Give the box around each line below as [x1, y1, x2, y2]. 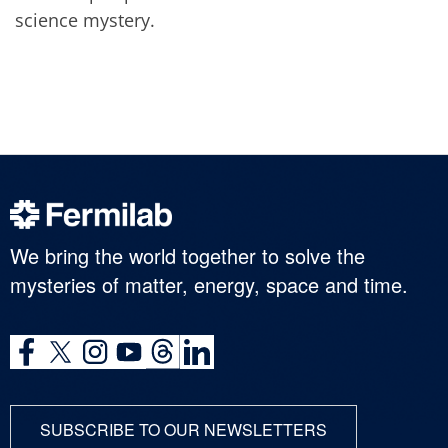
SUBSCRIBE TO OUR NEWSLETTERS [40, 418, 327, 442]
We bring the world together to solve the [10, 241, 365, 271]
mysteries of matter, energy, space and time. [10, 270, 408, 300]
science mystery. [15, 7, 155, 32]
